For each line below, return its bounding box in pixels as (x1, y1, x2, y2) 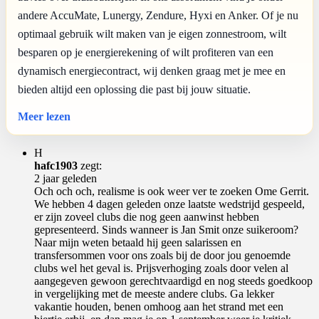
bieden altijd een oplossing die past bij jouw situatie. (18, 83, 251, 95)
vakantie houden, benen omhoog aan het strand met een (34, 300, 283, 313)
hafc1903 (34, 159, 80, 172)
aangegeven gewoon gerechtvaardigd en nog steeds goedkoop (34, 274, 313, 287)
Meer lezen (18, 110, 70, 122)
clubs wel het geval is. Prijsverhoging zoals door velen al (34, 261, 288, 274)
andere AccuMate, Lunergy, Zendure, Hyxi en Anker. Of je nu (18, 9, 298, 21)
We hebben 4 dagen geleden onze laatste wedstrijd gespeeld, (34, 197, 305, 210)
